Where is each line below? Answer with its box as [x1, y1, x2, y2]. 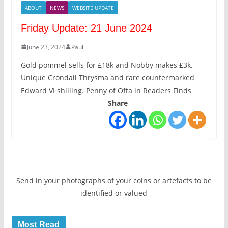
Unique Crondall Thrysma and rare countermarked [20, 72, 194, 82]
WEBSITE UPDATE [72, 4, 114, 11]
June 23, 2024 [26, 42, 65, 51]
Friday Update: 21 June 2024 [20, 22, 152, 34]
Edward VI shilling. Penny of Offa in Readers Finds [20, 85, 191, 95]
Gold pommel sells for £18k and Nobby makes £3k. [20, 60, 193, 70]
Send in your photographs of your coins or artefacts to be [16, 175, 212, 185]
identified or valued [80, 188, 148, 198]
